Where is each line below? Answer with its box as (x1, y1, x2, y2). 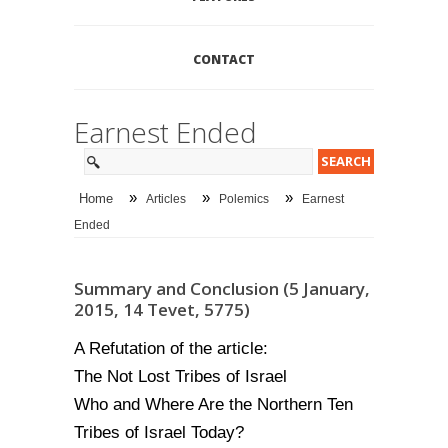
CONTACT (192, 51, 256, 68)
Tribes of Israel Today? (74, 423, 244, 442)
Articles (146, 193, 186, 205)
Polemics (219, 193, 269, 205)
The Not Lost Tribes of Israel (74, 367, 287, 386)
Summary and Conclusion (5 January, (74, 277, 370, 300)
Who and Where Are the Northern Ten (74, 395, 353, 414)
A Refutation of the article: (74, 339, 268, 358)
